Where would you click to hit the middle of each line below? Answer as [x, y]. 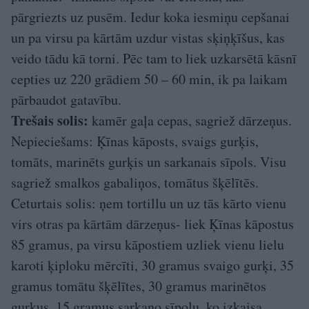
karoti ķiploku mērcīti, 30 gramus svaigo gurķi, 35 [152, 266]
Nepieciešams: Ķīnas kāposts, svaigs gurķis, [135, 141]
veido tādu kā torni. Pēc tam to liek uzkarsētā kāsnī [154, 59]
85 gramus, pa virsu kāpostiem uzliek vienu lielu [148, 245]
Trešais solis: [50, 121]
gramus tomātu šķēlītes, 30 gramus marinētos [139, 286]
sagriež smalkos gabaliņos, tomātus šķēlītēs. [135, 183]
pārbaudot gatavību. [66, 100]
